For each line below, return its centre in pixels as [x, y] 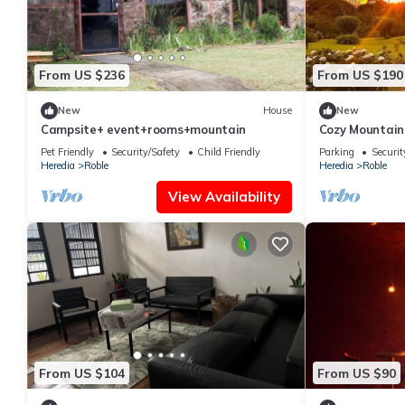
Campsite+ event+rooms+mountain [144, 129]
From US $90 [356, 373]
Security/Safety [146, 151]
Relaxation [350, 145]
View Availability [224, 196]
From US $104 [82, 373]
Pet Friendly [67, 151]
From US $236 [82, 75]
